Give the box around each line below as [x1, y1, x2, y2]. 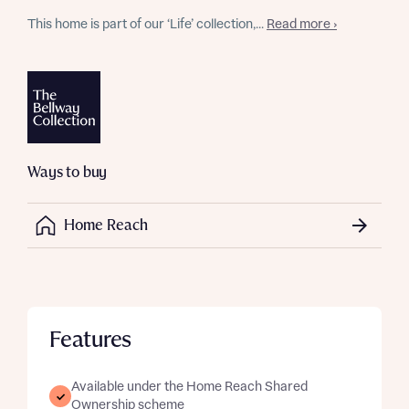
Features [49, 328, 132, 352]
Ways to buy [27, 164, 108, 181]
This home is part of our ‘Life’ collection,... [27, 17, 267, 32]
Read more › [267, 17, 337, 32]
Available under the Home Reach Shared [71, 380, 308, 394]
